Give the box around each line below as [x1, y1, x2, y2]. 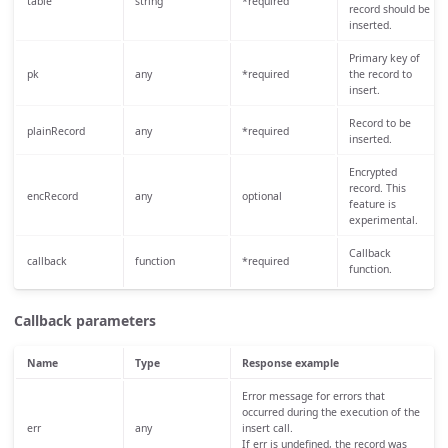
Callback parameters [14, 310, 156, 330]
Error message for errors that [241, 388, 385, 403]
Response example [241, 355, 339, 370]
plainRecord [26, 123, 85, 138]
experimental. [348, 212, 418, 227]
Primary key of [348, 50, 420, 65]
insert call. [241, 420, 293, 435]
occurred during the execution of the [241, 404, 420, 419]
